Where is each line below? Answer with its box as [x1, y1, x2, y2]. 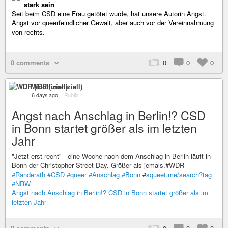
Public [64, 91, 78, 99]
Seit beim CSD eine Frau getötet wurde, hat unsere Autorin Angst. [12, 9, 206, 18]
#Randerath [12, 169, 45, 179]
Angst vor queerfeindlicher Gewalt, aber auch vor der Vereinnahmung [12, 18, 214, 27]
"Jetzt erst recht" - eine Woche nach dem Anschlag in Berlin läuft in [12, 151, 211, 161]
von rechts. [12, 27, 45, 37]
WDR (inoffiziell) [32, 81, 82, 91]
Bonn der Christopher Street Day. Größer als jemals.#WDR [12, 160, 184, 170]
